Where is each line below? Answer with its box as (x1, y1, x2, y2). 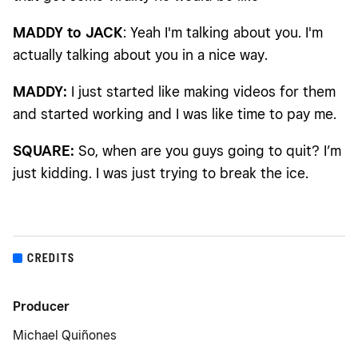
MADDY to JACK (13, 24, 123, 42)
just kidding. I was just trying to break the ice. (13, 165, 312, 182)
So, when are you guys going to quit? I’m (74, 142, 341, 160)
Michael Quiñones (13, 328, 117, 344)
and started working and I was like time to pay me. (13, 105, 336, 123)
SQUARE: (13, 142, 74, 160)
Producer (13, 299, 70, 315)
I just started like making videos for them (67, 83, 336, 101)
